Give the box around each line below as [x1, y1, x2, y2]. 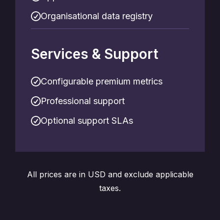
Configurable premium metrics [41, 76, 163, 86]
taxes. [99, 183, 121, 193]
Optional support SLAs [41, 115, 133, 126]
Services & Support [31, 46, 158, 62]
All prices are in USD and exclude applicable [27, 169, 193, 179]
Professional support [41, 96, 125, 106]
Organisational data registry [41, 11, 153, 21]
